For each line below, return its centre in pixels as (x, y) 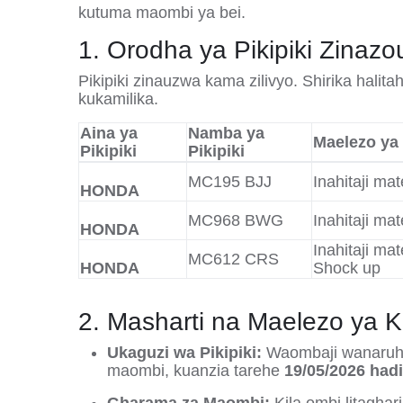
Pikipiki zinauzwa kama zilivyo (186, 81)
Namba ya (226, 133)
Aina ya (109, 133)
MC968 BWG (236, 220)
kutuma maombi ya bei (160, 13)
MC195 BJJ (230, 182)
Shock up (347, 268)
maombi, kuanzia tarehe (196, 371)
